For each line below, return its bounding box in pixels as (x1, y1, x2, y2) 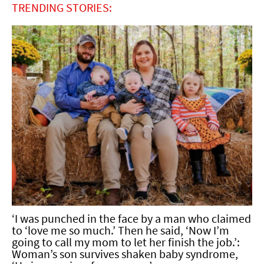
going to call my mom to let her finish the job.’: (12, 234, 240, 249)
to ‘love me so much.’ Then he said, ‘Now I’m (12, 222, 229, 237)
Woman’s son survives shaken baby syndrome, (12, 246, 238, 261)
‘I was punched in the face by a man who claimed (12, 210, 251, 226)
